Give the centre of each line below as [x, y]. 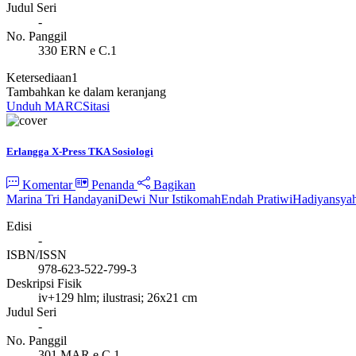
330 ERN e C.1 [77, 51]
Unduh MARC [44, 106]
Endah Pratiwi [257, 199]
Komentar [47, 184]
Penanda [113, 184]
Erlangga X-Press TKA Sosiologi [80, 152]
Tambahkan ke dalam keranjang [86, 92]
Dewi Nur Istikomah [169, 199]
